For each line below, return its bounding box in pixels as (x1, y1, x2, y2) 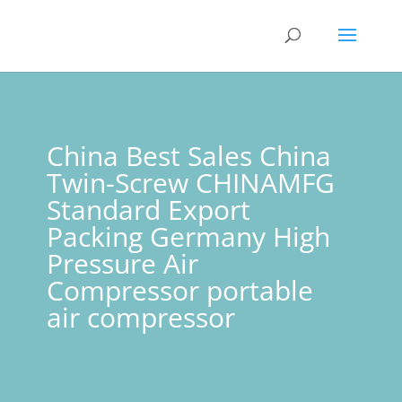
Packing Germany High (46, 218, 330, 255)
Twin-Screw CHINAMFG (46, 164, 335, 201)
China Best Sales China (46, 137, 331, 174)
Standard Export (46, 191, 250, 228)
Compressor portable (46, 272, 313, 309)
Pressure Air (46, 245, 198, 282)
